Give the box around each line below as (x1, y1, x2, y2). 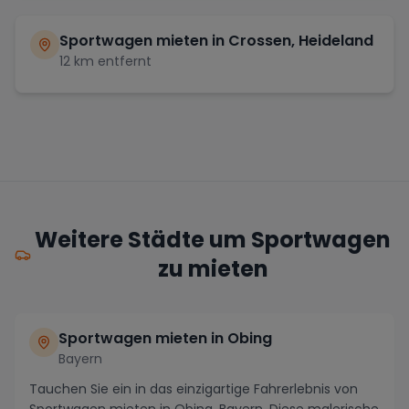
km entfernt (70, 52, 152, 71)
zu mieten (157, 254, 268, 285)
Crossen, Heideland (228, 30, 373, 52)
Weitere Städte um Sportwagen (35, 225, 392, 256)
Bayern (58, 350, 102, 369)
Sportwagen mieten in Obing (58, 328, 272, 350)
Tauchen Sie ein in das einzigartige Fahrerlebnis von (29, 380, 358, 399)
